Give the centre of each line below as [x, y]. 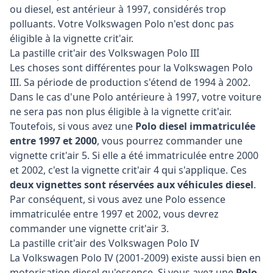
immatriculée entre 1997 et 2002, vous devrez [114, 214]
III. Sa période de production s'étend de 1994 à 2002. [130, 82]
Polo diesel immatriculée [195, 126]
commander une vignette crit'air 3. [89, 229]
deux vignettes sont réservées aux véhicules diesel [132, 185]
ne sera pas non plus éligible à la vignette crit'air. [121, 112]
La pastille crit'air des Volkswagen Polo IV [105, 243]
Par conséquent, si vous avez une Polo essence [118, 199]
